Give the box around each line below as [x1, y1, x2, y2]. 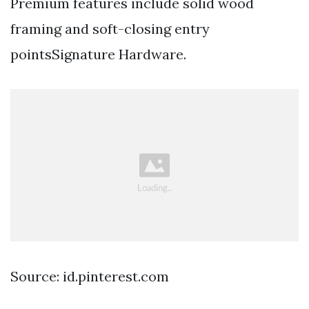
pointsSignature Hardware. [10, 46, 186, 63]
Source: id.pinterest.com [10, 267, 169, 285]
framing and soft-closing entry [10, 20, 210, 38]
